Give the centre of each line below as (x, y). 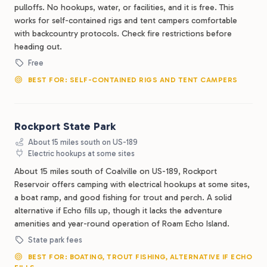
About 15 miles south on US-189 (82, 142)
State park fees (55, 240)
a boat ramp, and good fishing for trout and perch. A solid (123, 198)
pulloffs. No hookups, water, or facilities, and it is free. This (124, 7)
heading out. (38, 47)
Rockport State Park (65, 126)
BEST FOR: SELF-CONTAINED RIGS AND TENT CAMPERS (132, 80)
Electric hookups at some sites (81, 153)
